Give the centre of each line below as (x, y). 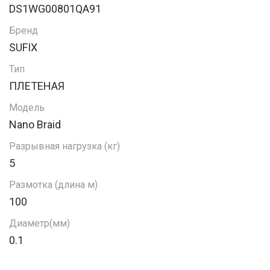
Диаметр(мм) (39, 224)
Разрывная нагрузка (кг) (64, 146)
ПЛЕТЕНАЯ (37, 86)
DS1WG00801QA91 (55, 9)
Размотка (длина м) (53, 185)
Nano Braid (35, 125)
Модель (27, 108)
